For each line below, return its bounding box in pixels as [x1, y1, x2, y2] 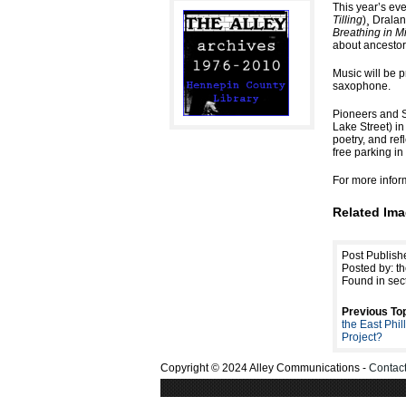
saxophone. [333, 80, 391, 93]
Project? [342, 331, 382, 344]
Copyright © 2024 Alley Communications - [160, 362, 369, 375]
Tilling [333, 14, 362, 27]
